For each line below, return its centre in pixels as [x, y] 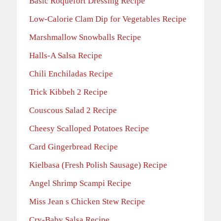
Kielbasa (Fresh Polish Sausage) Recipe [98, 165]
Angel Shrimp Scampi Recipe [80, 184]
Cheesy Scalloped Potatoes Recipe [89, 129]
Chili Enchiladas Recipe [71, 74]
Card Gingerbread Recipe [74, 147]
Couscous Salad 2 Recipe [73, 110]
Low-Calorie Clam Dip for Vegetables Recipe [108, 19]
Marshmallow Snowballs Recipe [85, 37]
